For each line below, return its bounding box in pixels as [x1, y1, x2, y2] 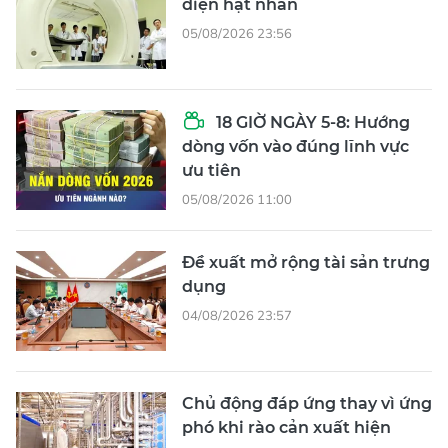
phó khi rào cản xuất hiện [182, 417, 391, 437]
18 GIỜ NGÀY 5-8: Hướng [212, 112, 410, 132]
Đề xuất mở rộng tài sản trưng [182, 252, 430, 272]
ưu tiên [182, 160, 241, 180]
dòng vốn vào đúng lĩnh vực [182, 136, 409, 156]
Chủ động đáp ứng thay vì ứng [182, 393, 432, 413]
